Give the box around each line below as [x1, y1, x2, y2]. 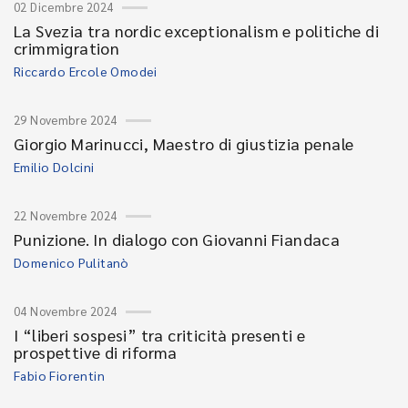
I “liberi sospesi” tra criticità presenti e [14, 324, 306, 345]
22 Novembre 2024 [14, 208, 117, 223]
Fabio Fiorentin [14, 367, 105, 383]
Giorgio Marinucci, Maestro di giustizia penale [14, 133, 354, 154]
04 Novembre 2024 [14, 303, 117, 319]
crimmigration [14, 37, 120, 58]
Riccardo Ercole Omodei [14, 63, 158, 79]
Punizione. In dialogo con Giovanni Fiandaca [14, 229, 341, 250]
